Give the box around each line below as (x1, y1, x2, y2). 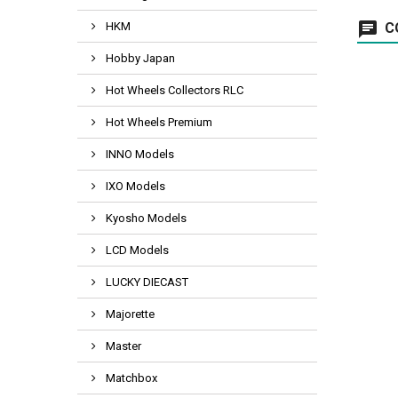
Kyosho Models (103, 211, 187, 225)
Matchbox (103, 371, 157, 385)
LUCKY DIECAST (103, 275, 188, 289)
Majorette (103, 307, 155, 321)
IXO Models (103, 179, 165, 193)
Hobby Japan (103, 52, 175, 65)
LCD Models (103, 243, 169, 257)
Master (103, 339, 141, 353)
